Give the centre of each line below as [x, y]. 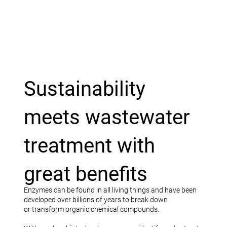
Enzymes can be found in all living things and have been [110, 190]
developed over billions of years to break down [96, 200]
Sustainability [84, 89]
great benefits [85, 174]
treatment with [89, 146]
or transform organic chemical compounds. [92, 210]
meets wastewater [107, 118]
